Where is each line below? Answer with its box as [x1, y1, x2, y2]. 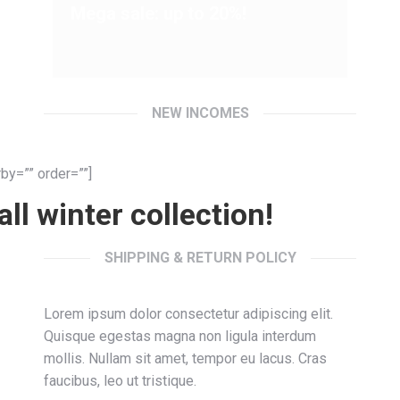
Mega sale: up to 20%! [71, 3, 246, 24]
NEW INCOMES [151, 104, 249, 121]
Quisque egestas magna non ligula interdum [44, 328, 316, 345]
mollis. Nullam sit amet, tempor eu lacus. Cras [44, 350, 327, 367]
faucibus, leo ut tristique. [44, 372, 196, 389]
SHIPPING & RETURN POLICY [104, 249, 296, 266]
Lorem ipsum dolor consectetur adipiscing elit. [44, 305, 333, 322]
